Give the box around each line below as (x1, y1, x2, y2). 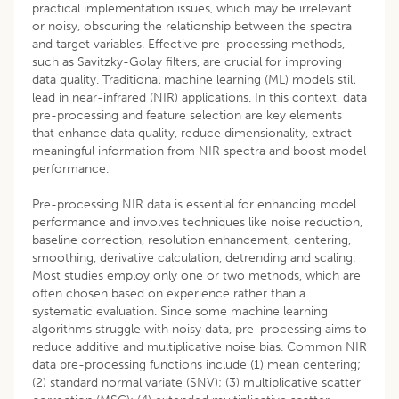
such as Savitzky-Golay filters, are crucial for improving (32, 53, 342, 69)
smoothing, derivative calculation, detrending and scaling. (32, 249, 355, 265)
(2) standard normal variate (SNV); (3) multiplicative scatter (32, 374, 361, 390)
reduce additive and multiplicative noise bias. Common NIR (32, 338, 367, 354)
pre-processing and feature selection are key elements (32, 107, 342, 123)
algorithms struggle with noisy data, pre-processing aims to (32, 321, 367, 337)
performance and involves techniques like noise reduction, (32, 214, 362, 230)
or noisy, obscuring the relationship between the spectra (32, 18, 352, 34)
